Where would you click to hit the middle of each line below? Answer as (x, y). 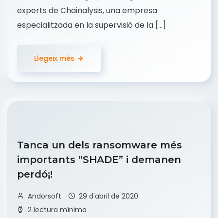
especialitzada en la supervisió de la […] (91, 25)
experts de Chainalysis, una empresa (87, 11)
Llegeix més (54, 59)
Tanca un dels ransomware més (100, 145)
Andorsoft (45, 196)
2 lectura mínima (57, 210)
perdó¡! (36, 174)
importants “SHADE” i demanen (99, 160)
